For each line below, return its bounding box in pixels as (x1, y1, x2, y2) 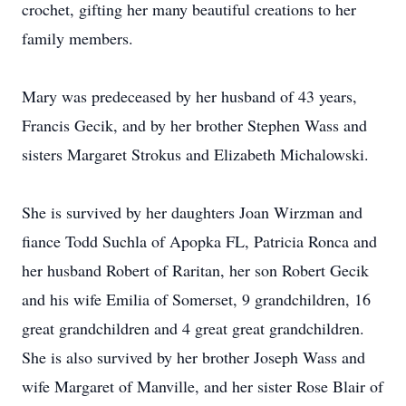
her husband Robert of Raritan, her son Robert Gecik (22, 259, 369, 281)
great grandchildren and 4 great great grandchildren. (22, 317, 364, 339)
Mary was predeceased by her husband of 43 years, (22, 85, 357, 107)
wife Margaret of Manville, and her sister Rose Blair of (22, 375, 383, 397)
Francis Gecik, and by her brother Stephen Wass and (22, 114, 367, 136)
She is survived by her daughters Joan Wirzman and (22, 201, 362, 223)
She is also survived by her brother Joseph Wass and (22, 346, 365, 368)
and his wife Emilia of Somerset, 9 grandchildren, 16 (22, 288, 371, 310)
